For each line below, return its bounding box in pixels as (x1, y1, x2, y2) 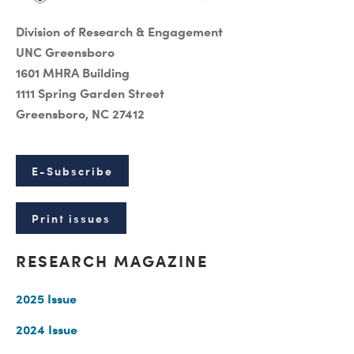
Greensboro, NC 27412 (16, 104, 145, 122)
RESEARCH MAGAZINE (16, 250, 208, 272)
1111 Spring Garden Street (16, 84, 164, 102)
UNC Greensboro (16, 43, 115, 61)
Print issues (32, 210, 111, 227)
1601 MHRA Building (16, 63, 130, 81)
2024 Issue (16, 320, 77, 338)
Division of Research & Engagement (16, 22, 223, 40)
